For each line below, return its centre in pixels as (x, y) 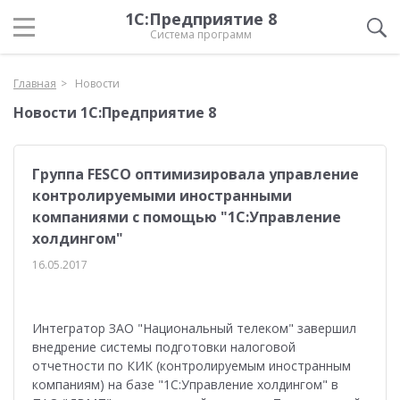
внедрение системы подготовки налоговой (164, 347)
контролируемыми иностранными (162, 196)
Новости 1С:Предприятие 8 (115, 112)
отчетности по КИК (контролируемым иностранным (192, 366)
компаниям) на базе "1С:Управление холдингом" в (185, 384)
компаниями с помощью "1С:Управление (187, 217)
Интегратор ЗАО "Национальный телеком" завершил (194, 328)
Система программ (201, 34)
